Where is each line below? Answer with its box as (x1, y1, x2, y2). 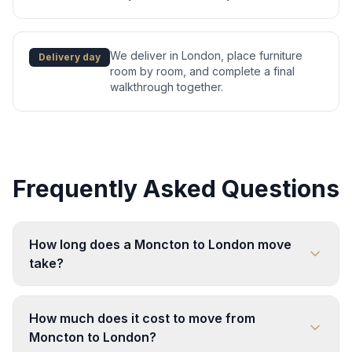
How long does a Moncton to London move (29, 236, 291, 253)
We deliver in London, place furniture (110, 49, 302, 63)
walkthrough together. (110, 80, 223, 94)
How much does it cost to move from (29, 310, 255, 327)
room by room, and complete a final (110, 64, 295, 79)
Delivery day (38, 51, 101, 64)
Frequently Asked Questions (13, 174, 339, 203)
